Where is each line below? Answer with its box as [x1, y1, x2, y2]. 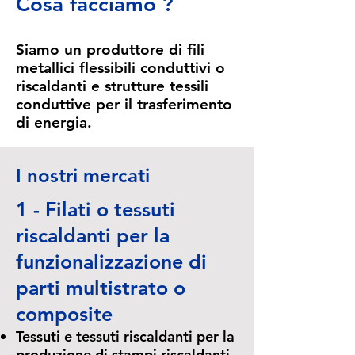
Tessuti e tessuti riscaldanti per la [16, 327, 235, 345]
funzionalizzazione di [16, 250, 207, 273]
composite [16, 302, 113, 326]
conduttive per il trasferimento [16, 95, 232, 113]
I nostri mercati [16, 164, 150, 187]
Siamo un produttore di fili [16, 40, 204, 59]
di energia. [16, 113, 92, 132]
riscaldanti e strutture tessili [16, 77, 208, 95]
